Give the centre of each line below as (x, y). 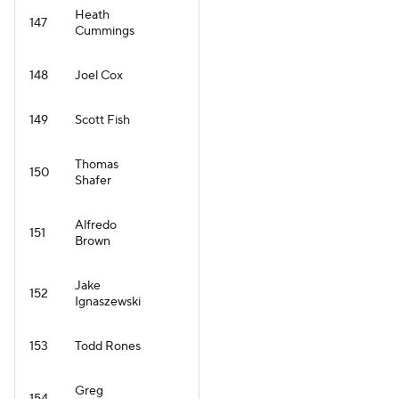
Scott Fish (102, 120)
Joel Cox (99, 76)
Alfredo (96, 225)
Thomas (97, 165)
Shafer (93, 181)
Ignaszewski (108, 302)
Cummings (105, 31)
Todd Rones (108, 346)
